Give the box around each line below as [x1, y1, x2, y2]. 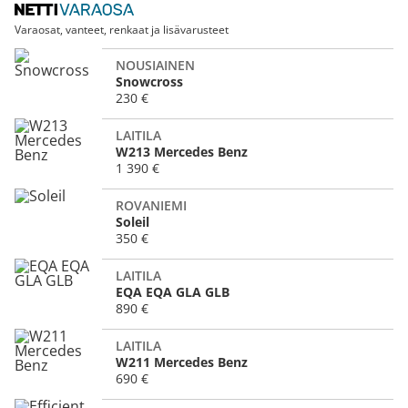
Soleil [116, 212, 149, 230]
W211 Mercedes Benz [116, 352, 248, 371]
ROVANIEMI [116, 196, 187, 214]
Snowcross [116, 72, 183, 90]
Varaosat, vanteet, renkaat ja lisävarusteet [15, 22, 229, 38]
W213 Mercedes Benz [116, 142, 248, 160]
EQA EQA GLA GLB [116, 282, 229, 301]
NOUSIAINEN [116, 56, 195, 74]
